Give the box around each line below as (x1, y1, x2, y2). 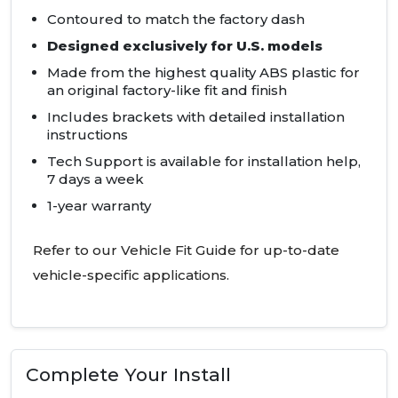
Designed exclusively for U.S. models (47, 37, 322, 55)
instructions (47, 126, 128, 144)
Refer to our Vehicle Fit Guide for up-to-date (33, 242, 339, 259)
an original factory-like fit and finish (47, 82, 287, 99)
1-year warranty (47, 197, 151, 215)
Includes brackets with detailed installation (47, 108, 345, 126)
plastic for (288, 64, 360, 82)
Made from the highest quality (47, 64, 259, 82)
